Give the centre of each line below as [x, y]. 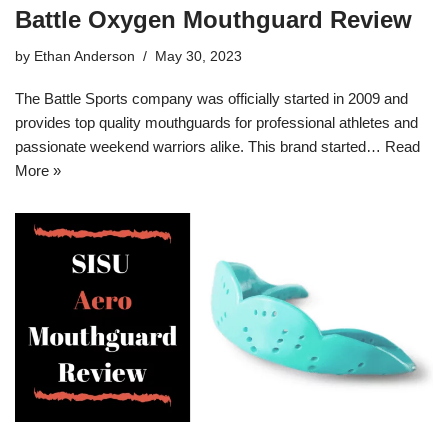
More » [38, 170]
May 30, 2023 [198, 56]
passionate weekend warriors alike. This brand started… [200, 146]
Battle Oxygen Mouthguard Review [213, 19]
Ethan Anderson [84, 56]
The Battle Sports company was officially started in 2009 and [211, 98]
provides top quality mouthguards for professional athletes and [216, 122]
